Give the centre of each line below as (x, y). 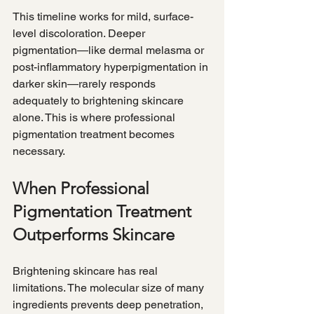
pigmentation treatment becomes (95, 135)
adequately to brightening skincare (100, 101)
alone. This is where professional (95, 118)
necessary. (39, 151)
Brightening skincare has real (87, 271)
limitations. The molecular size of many (110, 288)
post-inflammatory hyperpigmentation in (112, 67)
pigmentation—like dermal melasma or (110, 50)
